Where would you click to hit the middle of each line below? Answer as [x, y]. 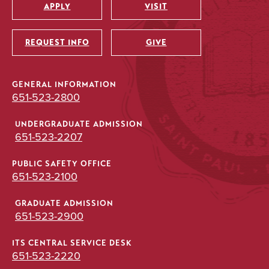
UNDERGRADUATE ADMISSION [79, 125]
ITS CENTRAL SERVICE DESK [72, 243]
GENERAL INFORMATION [64, 85]
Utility [43, 24]
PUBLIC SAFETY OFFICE [62, 164]
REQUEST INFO [57, 43]
